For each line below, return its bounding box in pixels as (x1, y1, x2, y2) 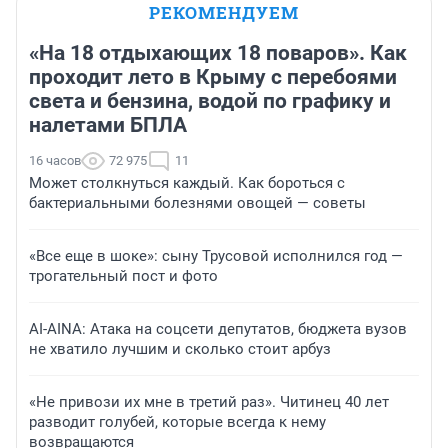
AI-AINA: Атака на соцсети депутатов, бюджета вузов (29, 319, 407, 338)
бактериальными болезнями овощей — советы (29, 193, 366, 212)
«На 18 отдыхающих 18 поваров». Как (29, 40, 407, 65)
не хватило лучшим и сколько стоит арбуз (29, 339, 331, 358)
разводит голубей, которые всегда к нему (29, 412, 326, 431)
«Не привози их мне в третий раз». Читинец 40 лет (29, 392, 389, 411)
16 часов (29, 152, 81, 168)
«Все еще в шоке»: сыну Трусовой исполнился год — (29, 246, 403, 265)
